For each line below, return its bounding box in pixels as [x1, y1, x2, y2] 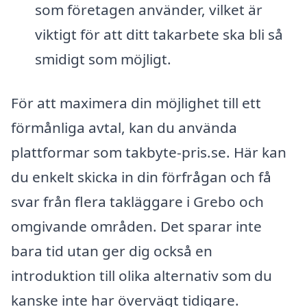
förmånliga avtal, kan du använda [11, 117, 237, 137]
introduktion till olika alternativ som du [11, 265, 272, 285]
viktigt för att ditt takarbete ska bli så [34, 25, 283, 45]
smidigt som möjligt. [34, 49, 171, 69]
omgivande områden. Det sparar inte [11, 216, 262, 236]
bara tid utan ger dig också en [11, 241, 212, 260]
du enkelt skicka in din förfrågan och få [11, 167, 271, 186]
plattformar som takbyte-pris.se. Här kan [11, 142, 286, 162]
